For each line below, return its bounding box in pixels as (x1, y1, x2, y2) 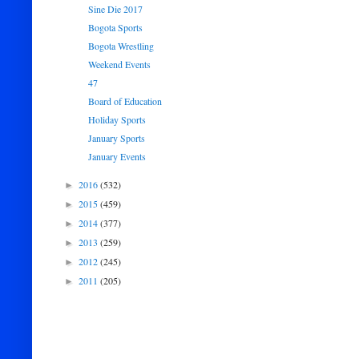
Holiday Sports (87, 113, 146, 126)
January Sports (87, 131, 145, 144)
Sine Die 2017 (87, 2, 143, 15)
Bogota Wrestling (87, 39, 154, 52)
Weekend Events (87, 58, 151, 71)
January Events (87, 150, 146, 163)
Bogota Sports (87, 21, 143, 34)
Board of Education (87, 95, 162, 107)
